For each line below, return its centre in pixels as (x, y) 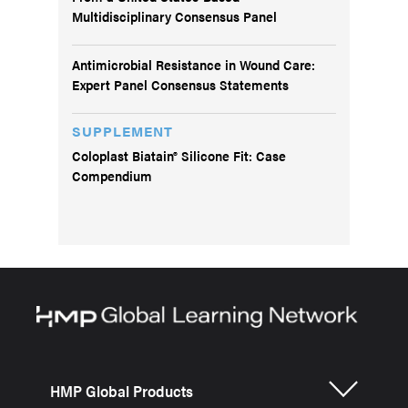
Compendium (112, 175)
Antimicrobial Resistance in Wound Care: (194, 64)
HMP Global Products (122, 390)
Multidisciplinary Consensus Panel (174, 15)
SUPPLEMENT (122, 130)
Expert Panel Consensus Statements (180, 84)
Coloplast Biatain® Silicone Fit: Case (179, 155)
